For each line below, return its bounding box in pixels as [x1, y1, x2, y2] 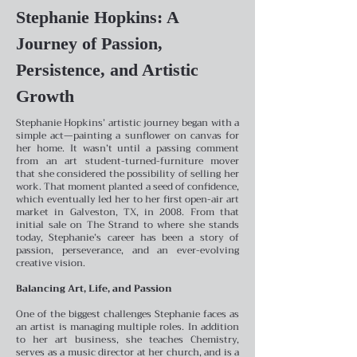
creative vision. [16, 254, 85, 271]
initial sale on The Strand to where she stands [16, 216, 239, 233]
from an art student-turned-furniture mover [16, 152, 239, 169]
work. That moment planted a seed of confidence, [16, 178, 239, 194]
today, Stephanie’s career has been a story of [16, 229, 239, 245]
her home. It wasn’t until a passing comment [16, 139, 239, 156]
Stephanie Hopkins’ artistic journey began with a [16, 114, 239, 131]
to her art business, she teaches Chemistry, [16, 331, 239, 347]
